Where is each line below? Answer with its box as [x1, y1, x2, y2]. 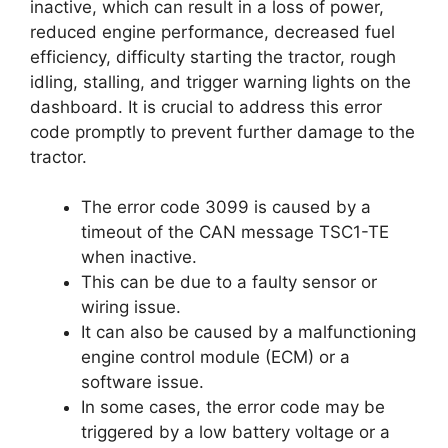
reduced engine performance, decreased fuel [30, 21, 395, 42]
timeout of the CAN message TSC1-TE [81, 222, 389, 242]
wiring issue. [81, 297, 181, 317]
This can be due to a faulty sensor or [81, 272, 377, 292]
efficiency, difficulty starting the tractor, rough [30, 46, 396, 67]
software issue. [81, 372, 204, 392]
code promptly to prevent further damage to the [30, 121, 415, 142]
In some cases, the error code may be [81, 397, 385, 417]
